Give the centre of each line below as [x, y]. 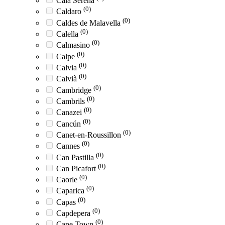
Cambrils [72, 101]
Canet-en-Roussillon [90, 135]
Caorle [68, 180]
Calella [68, 34]
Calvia [68, 67]
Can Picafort [77, 168]
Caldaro [70, 12]
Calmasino [74, 45]
